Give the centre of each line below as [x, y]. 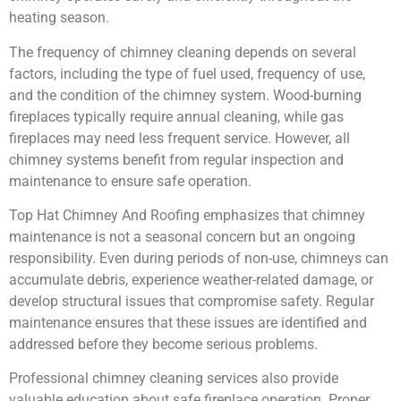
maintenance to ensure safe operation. [130, 181]
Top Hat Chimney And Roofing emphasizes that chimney [187, 215]
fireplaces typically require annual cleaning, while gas [176, 116]
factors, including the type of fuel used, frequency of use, [187, 73]
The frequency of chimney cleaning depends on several [183, 52]
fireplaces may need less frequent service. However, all [179, 138]
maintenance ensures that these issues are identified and [188, 322]
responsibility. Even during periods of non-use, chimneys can [199, 258]
